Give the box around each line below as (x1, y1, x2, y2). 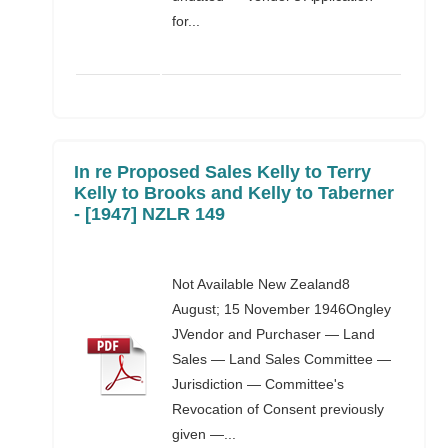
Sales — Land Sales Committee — (172, 351, 392, 367)
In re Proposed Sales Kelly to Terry (74, 162, 372, 182)
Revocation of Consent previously (172, 401, 385, 417)
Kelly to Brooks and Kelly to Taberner (74, 183, 395, 203)
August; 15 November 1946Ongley (172, 301, 392, 317)
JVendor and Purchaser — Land (172, 326, 376, 342)
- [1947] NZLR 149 (74, 204, 226, 224)
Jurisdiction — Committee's (172, 376, 345, 392)
